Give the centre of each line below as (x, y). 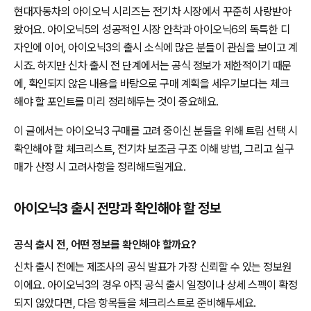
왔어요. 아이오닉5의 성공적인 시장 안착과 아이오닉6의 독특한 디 (152, 30)
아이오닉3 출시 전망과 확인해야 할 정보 (117, 208)
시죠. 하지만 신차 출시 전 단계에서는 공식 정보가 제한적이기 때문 (153, 66)
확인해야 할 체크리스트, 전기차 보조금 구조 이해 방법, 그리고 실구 (154, 149)
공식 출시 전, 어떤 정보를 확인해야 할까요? (105, 245)
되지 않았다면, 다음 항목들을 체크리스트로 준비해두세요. (135, 303)
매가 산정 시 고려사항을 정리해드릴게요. (100, 167)
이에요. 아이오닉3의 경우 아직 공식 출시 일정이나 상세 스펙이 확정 (155, 285)
